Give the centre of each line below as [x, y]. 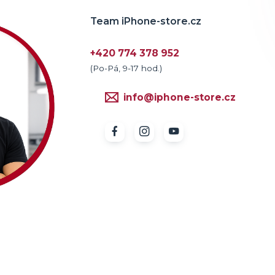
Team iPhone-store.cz [146, 21]
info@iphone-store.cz [180, 97]
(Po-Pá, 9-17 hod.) [126, 68]
